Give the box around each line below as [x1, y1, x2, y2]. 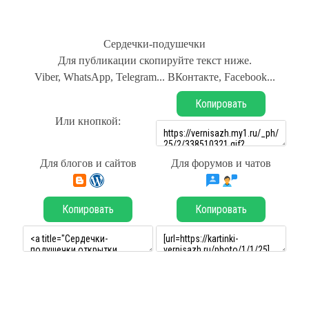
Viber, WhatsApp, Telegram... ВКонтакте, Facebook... [34, 71, 275, 83]
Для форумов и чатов [171, 157, 271, 169]
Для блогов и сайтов [39, 157, 137, 169]
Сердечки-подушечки [103, 38, 206, 50]
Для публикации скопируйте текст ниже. [57, 54, 252, 66]
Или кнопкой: [55, 115, 121, 127]
